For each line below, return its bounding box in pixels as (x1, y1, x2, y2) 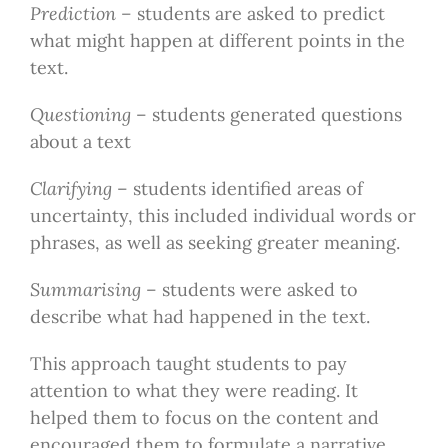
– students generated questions (130, 102, 402, 126)
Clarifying (29, 176, 112, 200)
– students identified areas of (111, 176, 363, 200)
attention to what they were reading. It (29, 378, 358, 402)
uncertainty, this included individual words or (29, 203, 416, 227)
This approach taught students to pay (29, 351, 347, 375)
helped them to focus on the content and (29, 405, 379, 429)
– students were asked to (140, 277, 358, 301)
